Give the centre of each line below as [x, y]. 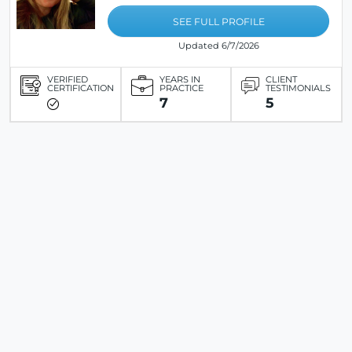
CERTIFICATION [81, 88]
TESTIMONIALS [299, 88]
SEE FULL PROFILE [218, 22]
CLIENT [282, 80]
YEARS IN [180, 80]
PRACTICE [181, 88]
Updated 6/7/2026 [218, 46]
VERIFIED [68, 80]
